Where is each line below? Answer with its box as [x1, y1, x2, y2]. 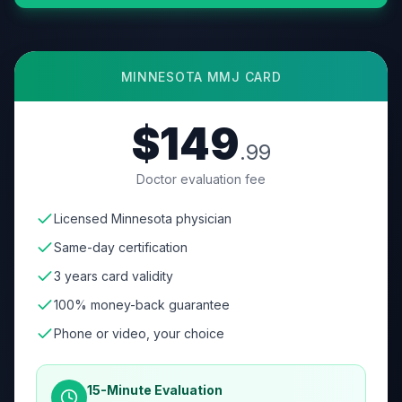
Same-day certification [54, 240, 188, 255]
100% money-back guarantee [54, 297, 230, 312]
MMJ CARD [203, 69, 282, 84]
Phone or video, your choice [54, 326, 224, 341]
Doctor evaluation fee [136, 171, 266, 187]
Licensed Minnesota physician [54, 211, 232, 226]
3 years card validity [54, 268, 173, 284]
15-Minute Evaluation [87, 382, 223, 398]
